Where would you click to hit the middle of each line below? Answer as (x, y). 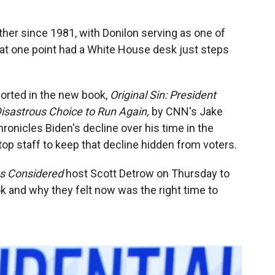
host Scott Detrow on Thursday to (146, 173)
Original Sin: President (163, 95)
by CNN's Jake (186, 111)
